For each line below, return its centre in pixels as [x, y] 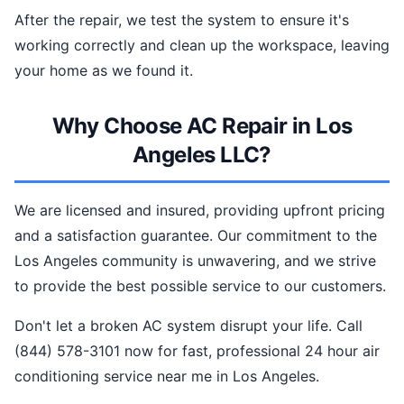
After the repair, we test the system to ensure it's [182, 20]
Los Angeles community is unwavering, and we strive [195, 261]
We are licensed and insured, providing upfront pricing [200, 210]
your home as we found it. [104, 70]
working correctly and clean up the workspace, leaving [202, 45]
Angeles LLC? [202, 155]
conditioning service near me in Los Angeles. [167, 376]
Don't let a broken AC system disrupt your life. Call [188, 326]
